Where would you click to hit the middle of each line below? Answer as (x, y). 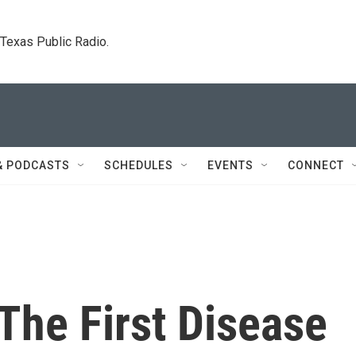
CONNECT (316, 165)
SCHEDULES (139, 165)
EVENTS (230, 165)
